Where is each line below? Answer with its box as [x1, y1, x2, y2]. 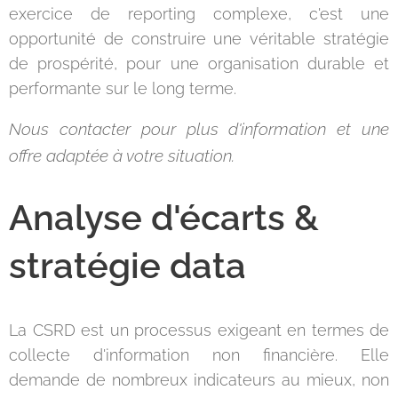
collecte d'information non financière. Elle [9, 346, 389, 364]
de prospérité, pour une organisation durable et [9, 54, 389, 73]
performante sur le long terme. [9, 79, 241, 98]
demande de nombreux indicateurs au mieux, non [9, 370, 389, 389]
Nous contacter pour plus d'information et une [9, 119, 389, 139]
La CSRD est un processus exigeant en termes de [9, 321, 389, 339]
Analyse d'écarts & [9, 196, 319, 238]
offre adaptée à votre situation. [9, 146, 235, 165]
